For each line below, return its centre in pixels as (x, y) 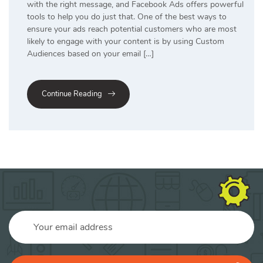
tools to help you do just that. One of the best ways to (127, 16)
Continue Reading (72, 94)
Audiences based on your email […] (90, 53)
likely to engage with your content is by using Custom (126, 41)
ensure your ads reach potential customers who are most (132, 29)
